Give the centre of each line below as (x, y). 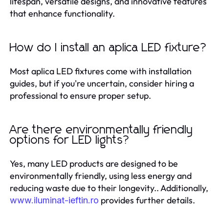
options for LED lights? (70, 140)
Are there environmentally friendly (101, 130)
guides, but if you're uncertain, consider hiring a (102, 83)
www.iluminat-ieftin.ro (54, 200)
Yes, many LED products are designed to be (94, 163)
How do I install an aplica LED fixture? (109, 48)
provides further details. (147, 200)
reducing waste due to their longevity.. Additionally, (109, 188)
